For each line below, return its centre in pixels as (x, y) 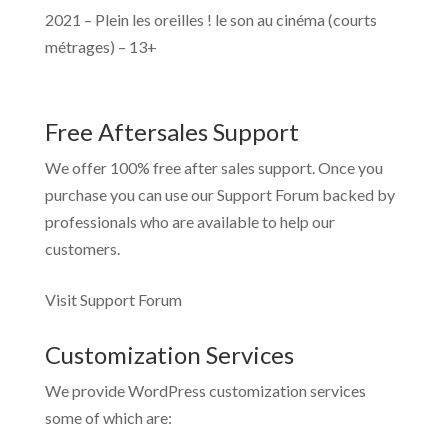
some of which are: (108, 417)
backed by (356, 194)
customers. (82, 248)
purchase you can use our (130, 194)
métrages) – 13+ (100, 46)
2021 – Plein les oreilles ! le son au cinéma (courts (210, 19)
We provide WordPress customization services (205, 390)
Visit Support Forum (113, 299)
